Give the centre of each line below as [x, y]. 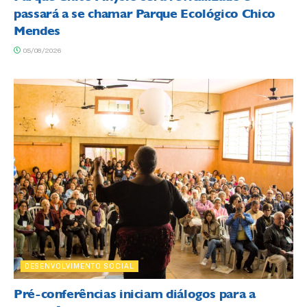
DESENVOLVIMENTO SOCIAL [79, 266]
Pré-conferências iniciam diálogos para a [135, 294]
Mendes [37, 30]
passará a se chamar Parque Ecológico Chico [145, 13]
